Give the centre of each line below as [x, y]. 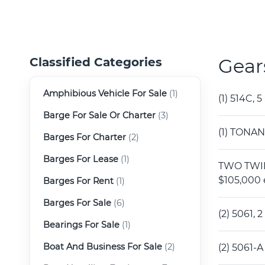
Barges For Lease [81, 159]
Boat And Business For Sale [103, 246]
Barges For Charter [85, 137]
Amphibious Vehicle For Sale [105, 93]
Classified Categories [96, 62]
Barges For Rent [78, 181]
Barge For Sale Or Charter [99, 115]
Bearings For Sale [81, 224]
